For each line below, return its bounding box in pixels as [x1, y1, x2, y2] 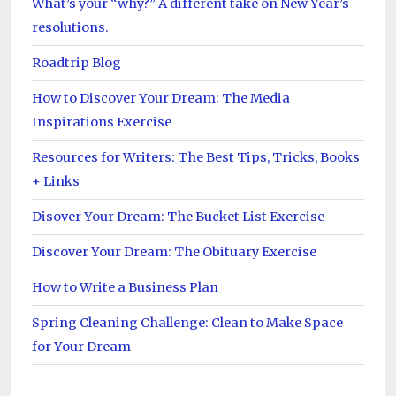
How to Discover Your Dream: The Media [32, 89, 290, 106]
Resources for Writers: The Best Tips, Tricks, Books [32, 148, 360, 165]
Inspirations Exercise [32, 113, 171, 130]
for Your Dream [32, 338, 131, 354]
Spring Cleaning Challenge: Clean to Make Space [32, 314, 343, 331]
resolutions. [32, 19, 109, 35]
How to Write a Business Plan [32, 278, 218, 295]
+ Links [32, 172, 80, 189]
